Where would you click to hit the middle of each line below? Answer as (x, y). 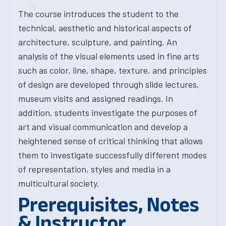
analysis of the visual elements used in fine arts (109, 56)
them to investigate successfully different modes (112, 155)
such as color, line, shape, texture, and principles (112, 70)
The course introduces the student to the (98, 14)
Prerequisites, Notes (109, 204)
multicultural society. (59, 183)
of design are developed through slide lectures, (109, 84)
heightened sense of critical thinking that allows (110, 141)
